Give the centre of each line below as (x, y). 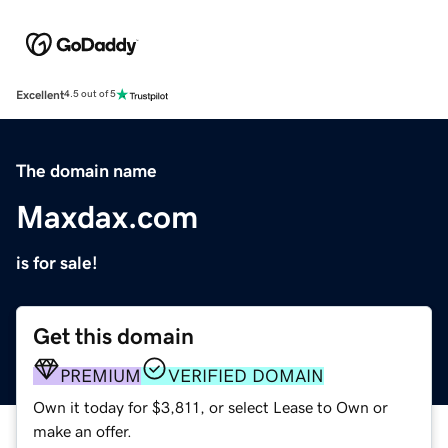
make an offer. (82, 430)
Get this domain (113, 336)
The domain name (86, 170)
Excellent (40, 94)
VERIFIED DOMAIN (246, 375)
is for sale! (57, 262)
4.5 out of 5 (90, 94)
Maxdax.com (107, 216)
